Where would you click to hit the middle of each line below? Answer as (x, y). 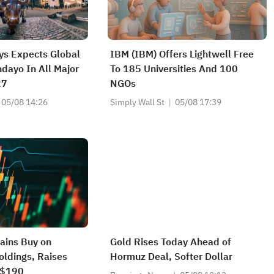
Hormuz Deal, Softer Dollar (171, 257)
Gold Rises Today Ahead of (171, 242)
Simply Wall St (137, 102)
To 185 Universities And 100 (174, 69)
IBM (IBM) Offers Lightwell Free (182, 54)
